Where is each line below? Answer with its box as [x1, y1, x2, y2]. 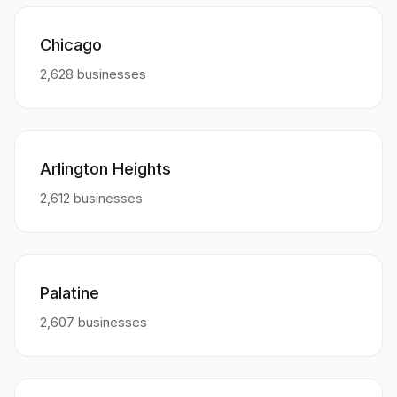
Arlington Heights [40, 158, 171, 178]
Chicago [40, 34, 102, 54]
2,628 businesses [40, 66, 146, 82]
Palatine [40, 282, 99, 302]
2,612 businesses [40, 190, 143, 206]
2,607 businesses [40, 314, 147, 330]
